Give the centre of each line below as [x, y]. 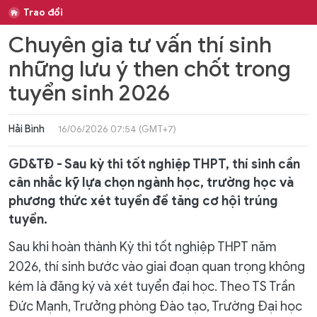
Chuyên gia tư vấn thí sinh [140, 45]
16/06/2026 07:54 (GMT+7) [117, 129]
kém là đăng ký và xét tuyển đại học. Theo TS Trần [152, 287]
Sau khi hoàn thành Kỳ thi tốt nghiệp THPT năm [143, 247]
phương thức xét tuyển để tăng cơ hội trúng [143, 201]
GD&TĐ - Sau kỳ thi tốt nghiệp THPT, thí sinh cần [154, 164]
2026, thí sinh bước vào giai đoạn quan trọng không [157, 267]
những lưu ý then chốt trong [150, 69]
